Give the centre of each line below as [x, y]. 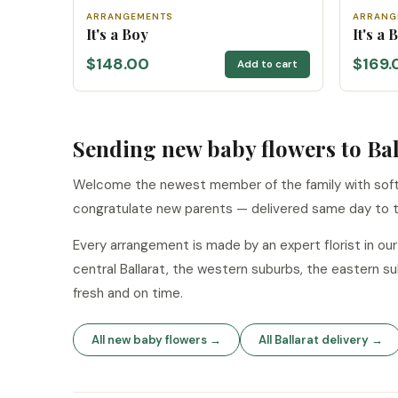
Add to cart [267, 64]
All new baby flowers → [156, 339]
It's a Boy [117, 34]
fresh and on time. [128, 293]
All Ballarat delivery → [321, 339]
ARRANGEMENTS [130, 16]
